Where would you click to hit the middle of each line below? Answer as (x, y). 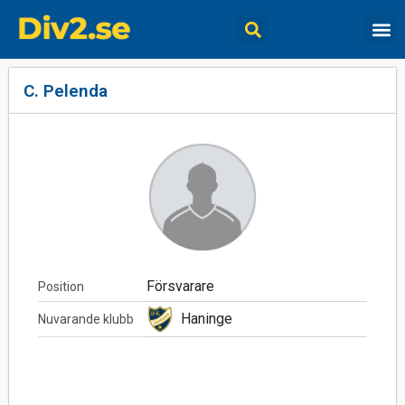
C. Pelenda (66, 91)
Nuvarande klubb (86, 319)
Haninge (207, 319)
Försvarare (180, 286)
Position (61, 287)
